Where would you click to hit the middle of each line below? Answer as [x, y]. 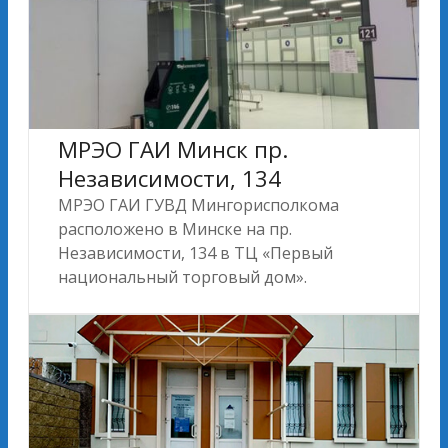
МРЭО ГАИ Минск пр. [173, 149]
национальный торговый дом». [182, 276]
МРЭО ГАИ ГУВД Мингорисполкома [198, 204]
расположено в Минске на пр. [175, 228]
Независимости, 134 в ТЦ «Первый [195, 252]
